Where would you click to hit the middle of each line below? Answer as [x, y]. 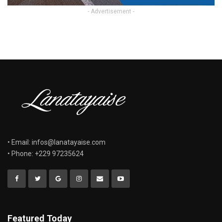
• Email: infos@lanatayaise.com [56, 142]
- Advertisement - [111, 12]
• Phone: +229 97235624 [46, 154]
